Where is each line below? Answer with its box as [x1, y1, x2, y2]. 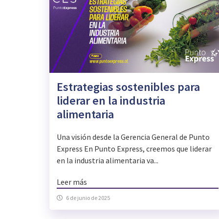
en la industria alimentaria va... [57, 155, 158, 166]
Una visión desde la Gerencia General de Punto [57, 132, 210, 142]
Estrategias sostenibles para [57, 79, 200, 95]
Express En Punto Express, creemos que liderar [57, 144, 212, 154]
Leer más [57, 177, 87, 187]
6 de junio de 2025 [66, 194, 110, 202]
